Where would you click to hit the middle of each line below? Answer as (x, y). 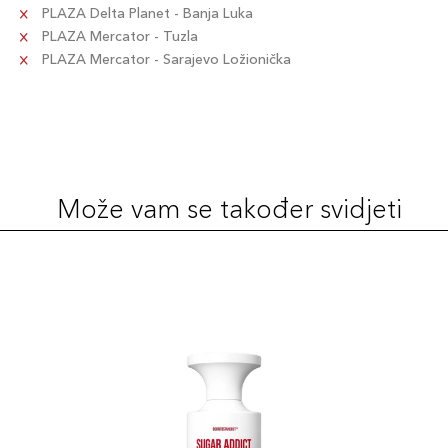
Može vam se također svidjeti (229, 209)
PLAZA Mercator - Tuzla (118, 36)
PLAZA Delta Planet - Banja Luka (145, 13)
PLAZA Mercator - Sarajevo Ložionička (164, 59)
